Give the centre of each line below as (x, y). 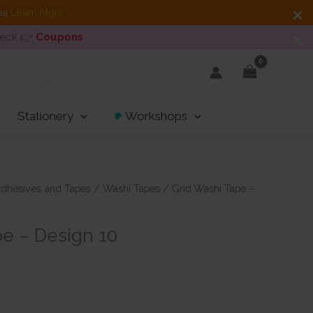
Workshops (156, 116)
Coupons (59, 37)
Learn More (37, 12)
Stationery (45, 116)
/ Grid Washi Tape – (207, 188)
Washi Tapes (131, 188)
